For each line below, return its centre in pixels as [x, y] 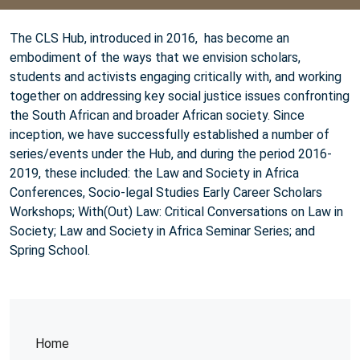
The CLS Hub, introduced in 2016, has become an [149, 38]
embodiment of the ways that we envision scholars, [155, 57]
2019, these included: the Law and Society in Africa [154, 173]
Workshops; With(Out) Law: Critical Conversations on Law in [176, 211]
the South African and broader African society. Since [157, 115]
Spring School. [50, 250]
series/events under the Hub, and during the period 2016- [171, 153]
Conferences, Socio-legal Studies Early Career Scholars [166, 192]
